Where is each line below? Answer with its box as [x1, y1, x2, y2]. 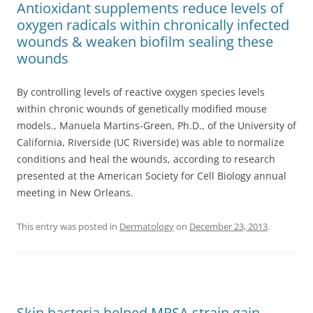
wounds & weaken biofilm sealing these [17, 32, 273, 51]
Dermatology [119, 220, 174, 233]
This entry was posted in [17, 220, 119, 233]
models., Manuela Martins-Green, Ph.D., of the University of [17, 119, 296, 132]
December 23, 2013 [189, 220, 268, 233]
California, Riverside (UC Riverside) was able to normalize [17, 136, 284, 149]
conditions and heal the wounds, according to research [17, 152, 275, 166]
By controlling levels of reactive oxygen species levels [17, 85, 265, 99]
